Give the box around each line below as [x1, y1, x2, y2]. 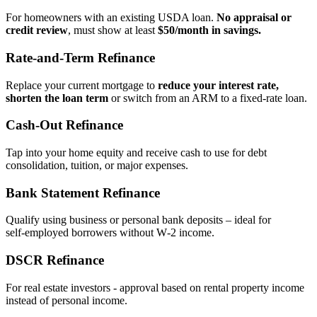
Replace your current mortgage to [6, 79, 158, 91]
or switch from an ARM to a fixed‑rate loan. [108, 91, 307, 104]
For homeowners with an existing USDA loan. [6, 11, 217, 24]
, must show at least [68, 24, 158, 37]
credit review [6, 24, 68, 37]
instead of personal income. [6, 294, 127, 306]
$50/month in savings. [158, 24, 261, 37]
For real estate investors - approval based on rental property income [6, 281, 304, 294]
